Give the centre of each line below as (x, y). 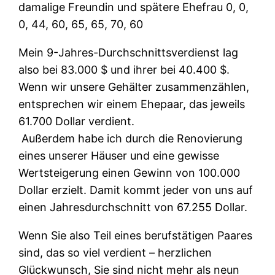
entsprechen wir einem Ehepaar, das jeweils (132, 104)
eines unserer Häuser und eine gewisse (119, 155)
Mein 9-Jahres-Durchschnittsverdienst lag (129, 52)
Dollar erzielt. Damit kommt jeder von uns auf (136, 190)
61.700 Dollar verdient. (77, 121)
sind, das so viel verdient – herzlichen (115, 252)
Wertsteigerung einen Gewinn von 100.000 (130, 172)
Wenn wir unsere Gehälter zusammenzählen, (134, 87)
